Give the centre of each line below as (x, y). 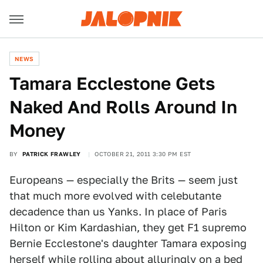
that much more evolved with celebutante (115, 196)
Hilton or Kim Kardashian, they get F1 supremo (128, 227)
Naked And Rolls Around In (123, 107)
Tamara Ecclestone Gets (112, 83)
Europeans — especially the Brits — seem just (124, 180)
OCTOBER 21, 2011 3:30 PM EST (143, 154)
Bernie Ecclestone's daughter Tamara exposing (128, 243)
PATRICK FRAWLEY (51, 154)
